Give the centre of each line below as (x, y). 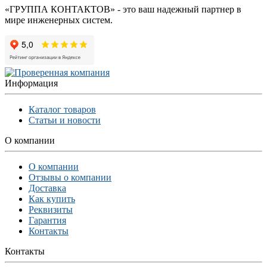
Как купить (52, 199)
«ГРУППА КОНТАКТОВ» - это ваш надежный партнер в (123, 10)
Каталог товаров (62, 110)
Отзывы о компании (70, 178)
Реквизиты (51, 210)
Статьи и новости (65, 120)
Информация (31, 83)
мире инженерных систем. (59, 20)
